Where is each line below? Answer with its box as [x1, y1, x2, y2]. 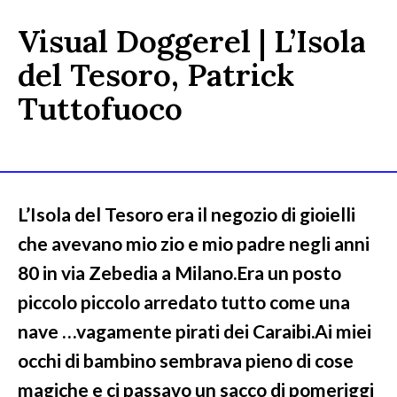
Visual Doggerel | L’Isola [18, 20, 366, 61]
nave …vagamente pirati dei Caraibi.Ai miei [18, 319, 371, 342]
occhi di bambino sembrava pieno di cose [18, 348, 354, 371]
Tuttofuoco [18, 88, 183, 128]
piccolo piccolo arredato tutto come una [18, 290, 350, 313]
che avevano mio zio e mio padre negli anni [18, 231, 370, 254]
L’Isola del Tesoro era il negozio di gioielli [18, 202, 355, 225]
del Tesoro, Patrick [18, 54, 294, 95]
